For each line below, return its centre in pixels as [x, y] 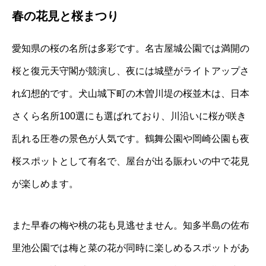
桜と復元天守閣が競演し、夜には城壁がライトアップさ [131, 71]
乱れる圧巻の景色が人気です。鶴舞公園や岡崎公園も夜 [131, 139]
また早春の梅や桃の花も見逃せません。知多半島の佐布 [131, 226]
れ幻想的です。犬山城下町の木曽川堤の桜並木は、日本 [131, 94]
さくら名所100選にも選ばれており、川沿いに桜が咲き [129, 116]
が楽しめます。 [45, 184]
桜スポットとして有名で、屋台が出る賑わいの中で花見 [131, 161]
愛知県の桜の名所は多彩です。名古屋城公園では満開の [131, 49]
